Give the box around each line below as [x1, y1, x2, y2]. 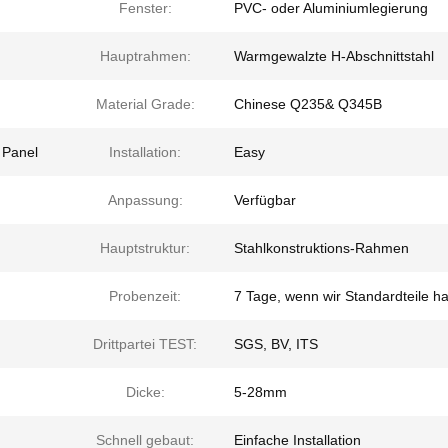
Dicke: [125, 384, 165, 400]
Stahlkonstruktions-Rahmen [234, 240, 409, 256]
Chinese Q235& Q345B [234, 96, 382, 112]
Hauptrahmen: [99, 48, 191, 64]
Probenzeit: [109, 288, 181, 304]
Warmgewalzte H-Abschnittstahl [234, 48, 434, 64]
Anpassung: [107, 192, 183, 208]
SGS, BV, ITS [234, 336, 318, 352]
